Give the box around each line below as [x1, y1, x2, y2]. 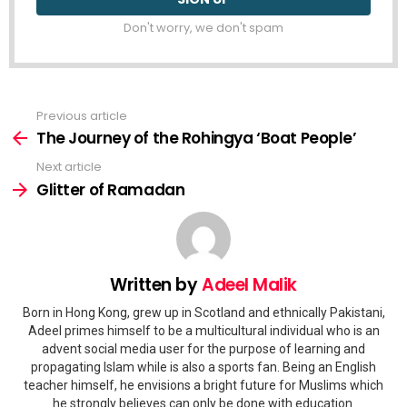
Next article [36, 158, 102, 176]
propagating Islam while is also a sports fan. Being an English [31, 360, 376, 375]
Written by [110, 272, 202, 297]
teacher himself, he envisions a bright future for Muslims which [24, 378, 383, 393]
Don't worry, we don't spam [124, 18, 283, 36]
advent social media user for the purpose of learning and [42, 342, 365, 357]
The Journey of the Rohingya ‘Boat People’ [36, 127, 357, 150]
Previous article [36, 106, 127, 124]
